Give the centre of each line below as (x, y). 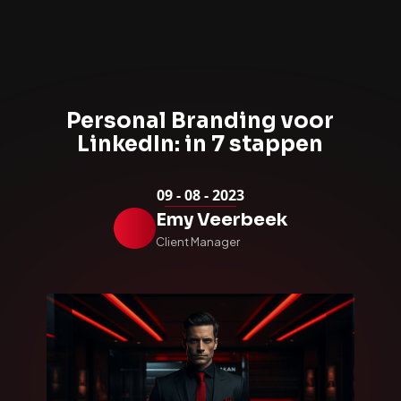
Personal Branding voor (200, 120)
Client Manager (197, 241)
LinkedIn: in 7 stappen (200, 144)
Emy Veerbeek (221, 219)
